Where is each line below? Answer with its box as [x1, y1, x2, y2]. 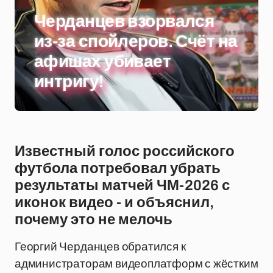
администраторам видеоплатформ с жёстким [15, 255, 258, 271]
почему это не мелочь [15, 211, 172, 227]
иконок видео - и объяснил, [15, 194, 214, 210]
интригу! [34, 72, 104, 91]
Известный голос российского [15, 143, 235, 159]
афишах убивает [34, 52, 171, 71]
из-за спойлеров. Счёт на [34, 32, 238, 51]
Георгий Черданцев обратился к [15, 238, 186, 254]
